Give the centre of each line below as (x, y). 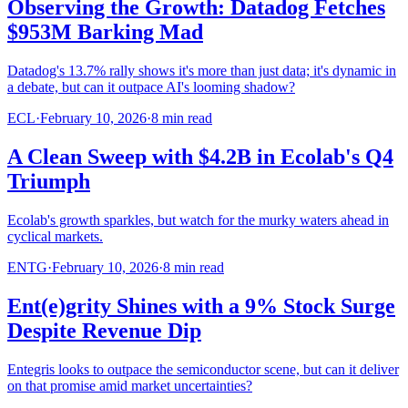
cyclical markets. (55, 236)
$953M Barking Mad (105, 32)
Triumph (49, 182)
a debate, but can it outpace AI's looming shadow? (151, 87)
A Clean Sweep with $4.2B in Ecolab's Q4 (200, 157)
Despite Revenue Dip (104, 330)
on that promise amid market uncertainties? (130, 385)
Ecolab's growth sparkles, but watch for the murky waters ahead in (198, 219)
